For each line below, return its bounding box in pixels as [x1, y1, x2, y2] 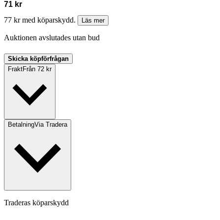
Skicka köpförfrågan [8, 55, 69, 63]
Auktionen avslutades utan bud [4, 33, 100, 42]
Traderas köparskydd [4, 198, 69, 207]
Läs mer [82, 17, 105, 25]
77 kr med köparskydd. [4, 16, 78, 25]
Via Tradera [34, 121, 67, 129]
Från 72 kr [23, 65, 52, 73]
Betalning [8, 121, 34, 129]
